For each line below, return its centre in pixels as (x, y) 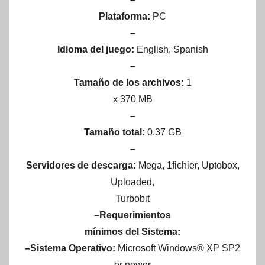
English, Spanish (172, 50)
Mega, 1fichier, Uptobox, (189, 166)
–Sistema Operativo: (71, 248)
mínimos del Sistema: (132, 232)
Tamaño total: (114, 132)
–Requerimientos (132, 215)
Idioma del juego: (97, 50)
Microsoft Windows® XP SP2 (179, 248)
